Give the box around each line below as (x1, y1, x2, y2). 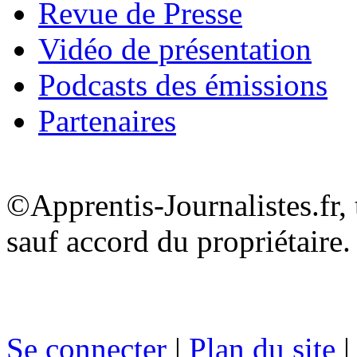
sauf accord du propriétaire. (6, 223, 351, 258)
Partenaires (38, 103, 176, 138)
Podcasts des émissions (38, 67, 328, 102)
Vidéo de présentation (38, 31, 312, 66)
